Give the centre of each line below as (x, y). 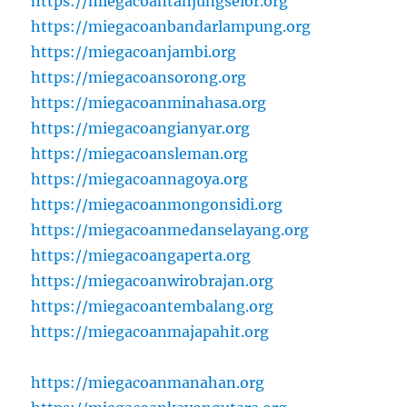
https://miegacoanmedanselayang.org (170, 230)
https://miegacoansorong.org (139, 78)
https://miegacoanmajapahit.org (150, 332)
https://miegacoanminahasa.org (149, 103)
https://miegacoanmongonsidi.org (157, 205)
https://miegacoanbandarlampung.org (171, 27)
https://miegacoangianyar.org (141, 129)
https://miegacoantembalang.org (153, 307)
